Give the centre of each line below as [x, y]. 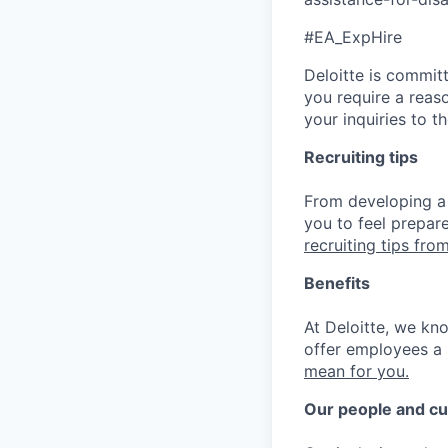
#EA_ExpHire [353, 36]
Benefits [337, 282]
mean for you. [356, 370]
